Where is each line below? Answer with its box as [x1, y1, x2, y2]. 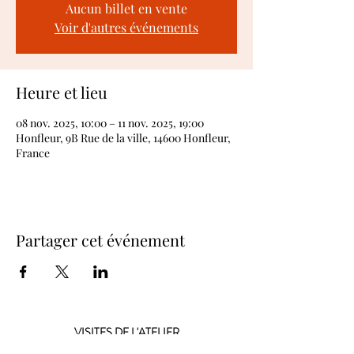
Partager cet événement [16, 229, 185, 250]
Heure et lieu [16, 81, 107, 103]
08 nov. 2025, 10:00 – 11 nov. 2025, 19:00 [16, 115, 204, 130]
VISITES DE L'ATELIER [73, 324, 179, 340]
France [16, 145, 50, 160]
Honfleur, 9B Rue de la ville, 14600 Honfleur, [16, 130, 231, 145]
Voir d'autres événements [55, 19, 198, 36]
